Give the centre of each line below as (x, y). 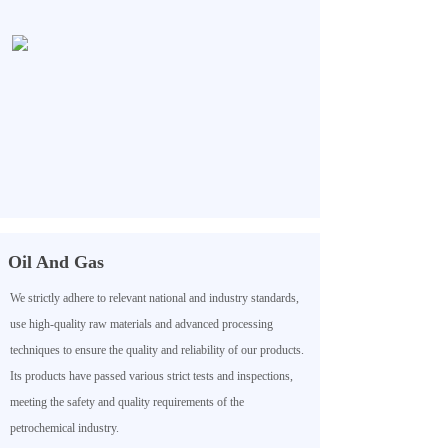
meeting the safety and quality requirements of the (127, 402)
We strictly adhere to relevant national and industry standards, (154, 298)
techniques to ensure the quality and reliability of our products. (157, 350)
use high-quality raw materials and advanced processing (141, 324)
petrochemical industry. (64, 428)
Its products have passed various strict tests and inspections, (151, 376)
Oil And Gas (56, 262)
